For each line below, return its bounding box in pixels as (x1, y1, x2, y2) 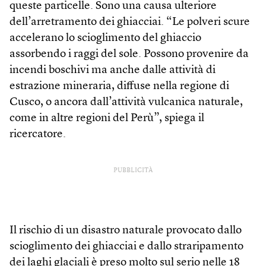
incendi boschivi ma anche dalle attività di (9, 65, 216, 77)
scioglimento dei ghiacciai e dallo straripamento (9, 241, 243, 253)
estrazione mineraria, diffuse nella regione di (9, 81, 229, 93)
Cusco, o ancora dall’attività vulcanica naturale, (9, 97, 243, 109)
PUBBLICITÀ (113, 167, 153, 175)
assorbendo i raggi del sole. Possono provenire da (9, 49, 249, 61)
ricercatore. (9, 129, 66, 141)
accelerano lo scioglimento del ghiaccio (9, 33, 201, 45)
